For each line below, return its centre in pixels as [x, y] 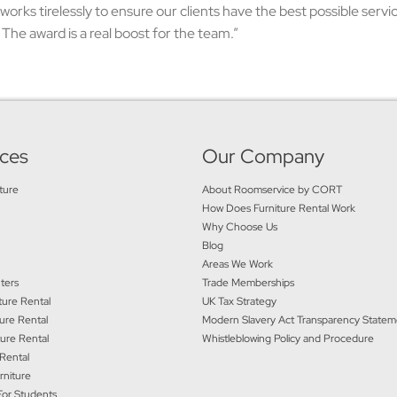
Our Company [264, 156]
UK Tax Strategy [240, 301]
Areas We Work [238, 264]
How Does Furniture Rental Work [279, 208]
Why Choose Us [240, 227]
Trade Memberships [249, 283]
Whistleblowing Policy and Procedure [288, 339]
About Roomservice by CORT [272, 190]
